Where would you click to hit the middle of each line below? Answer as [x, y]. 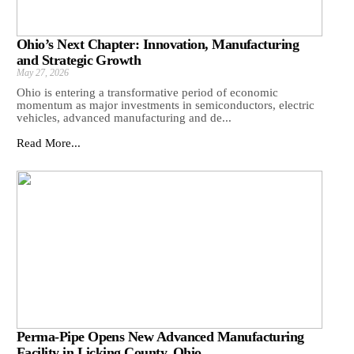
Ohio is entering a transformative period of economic [147, 93]
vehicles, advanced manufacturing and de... [124, 118]
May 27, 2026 [43, 73]
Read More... [49, 143]
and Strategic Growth [79, 60]
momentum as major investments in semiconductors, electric [166, 105]
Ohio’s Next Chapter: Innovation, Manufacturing [158, 45]
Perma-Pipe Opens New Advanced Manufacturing [160, 337]
